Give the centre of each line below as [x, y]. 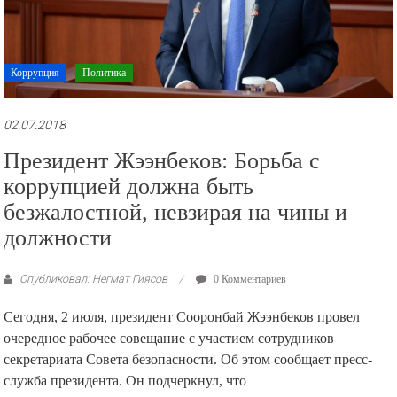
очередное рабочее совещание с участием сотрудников [169, 339]
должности [58, 238]
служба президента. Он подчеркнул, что [125, 381]
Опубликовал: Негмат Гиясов [94, 279]
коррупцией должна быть [129, 187]
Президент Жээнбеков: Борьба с [162, 161]
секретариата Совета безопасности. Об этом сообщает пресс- [188, 360]
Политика [105, 73]
